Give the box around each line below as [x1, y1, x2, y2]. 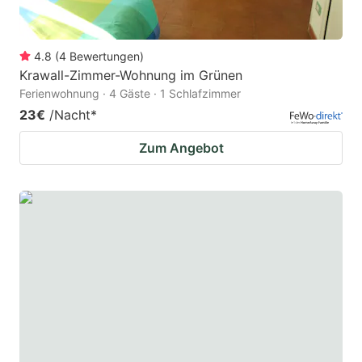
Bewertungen [69, 49, 140, 64]
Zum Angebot [138, 140, 224, 157]
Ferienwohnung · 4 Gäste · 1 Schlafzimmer [19, 86, 241, 101]
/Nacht [49, 107, 90, 124]
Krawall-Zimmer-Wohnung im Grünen [19, 67, 242, 84]
